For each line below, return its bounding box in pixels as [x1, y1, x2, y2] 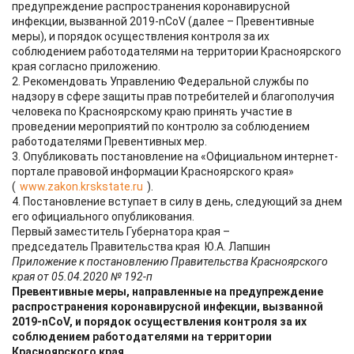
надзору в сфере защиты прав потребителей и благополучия [12, 90, 334, 103]
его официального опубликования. [12, 210, 194, 223]
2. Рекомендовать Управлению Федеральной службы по [12, 75, 309, 88]
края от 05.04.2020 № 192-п [12, 270, 153, 283]
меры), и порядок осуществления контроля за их [12, 30, 269, 43]
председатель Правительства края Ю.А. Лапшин [12, 240, 270, 253]
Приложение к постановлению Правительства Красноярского [12, 255, 328, 268]
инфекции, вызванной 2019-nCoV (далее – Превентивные [12, 15, 314, 28]
